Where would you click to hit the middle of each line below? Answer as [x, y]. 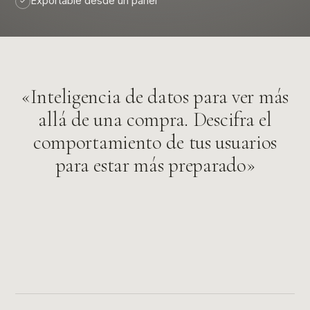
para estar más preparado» [155, 165]
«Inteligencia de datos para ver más [155, 97]
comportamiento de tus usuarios [155, 143]
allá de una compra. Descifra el [155, 120]
